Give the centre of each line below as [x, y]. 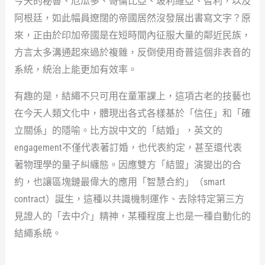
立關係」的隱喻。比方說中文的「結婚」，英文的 [118, 130]
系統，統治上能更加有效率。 [75, 69]
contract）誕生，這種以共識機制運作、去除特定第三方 [129, 199]
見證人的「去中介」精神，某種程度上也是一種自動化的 [132, 216]
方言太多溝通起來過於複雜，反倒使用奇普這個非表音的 [132, 52]
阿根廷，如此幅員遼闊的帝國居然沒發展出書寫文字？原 [132, 18]
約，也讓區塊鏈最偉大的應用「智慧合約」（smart [119, 182]
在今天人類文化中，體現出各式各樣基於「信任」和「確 [132, 113]
